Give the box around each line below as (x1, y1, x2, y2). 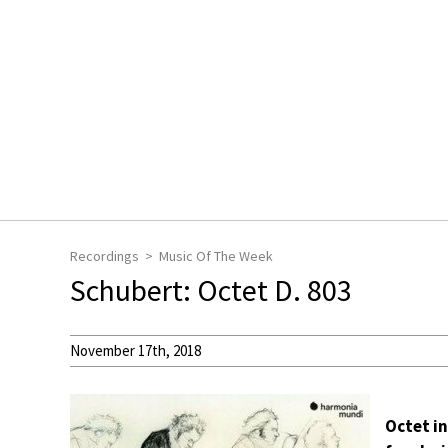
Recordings (70, 247, 139, 265)
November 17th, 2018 (70, 341, 201, 360)
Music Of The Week (159, 247, 273, 265)
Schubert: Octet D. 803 (70, 271, 352, 309)
